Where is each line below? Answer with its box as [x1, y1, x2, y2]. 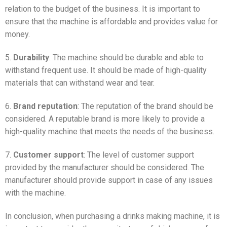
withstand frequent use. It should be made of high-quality [5, 65, 207, 75]
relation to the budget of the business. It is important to [5, 4, 200, 14]
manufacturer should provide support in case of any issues [5, 175, 213, 185]
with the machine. [5, 187, 66, 198]
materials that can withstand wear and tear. [5, 78, 155, 88]
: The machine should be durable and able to [49, 53, 204, 63]
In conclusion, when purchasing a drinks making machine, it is [5, 211, 220, 221]
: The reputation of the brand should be [78, 101, 213, 111]
